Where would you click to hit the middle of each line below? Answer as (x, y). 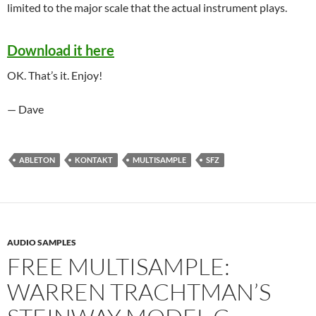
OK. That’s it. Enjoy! (55, 75)
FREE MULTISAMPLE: (119, 266)
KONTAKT (94, 160)
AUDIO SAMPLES (42, 242)
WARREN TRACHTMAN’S (139, 292)
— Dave (25, 109)
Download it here (61, 50)
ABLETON (37, 160)
